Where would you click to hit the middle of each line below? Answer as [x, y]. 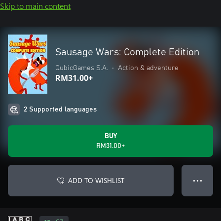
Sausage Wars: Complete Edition [127, 52]
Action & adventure [148, 68]
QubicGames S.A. [82, 68]
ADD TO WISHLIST [96, 180]
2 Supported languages [60, 110]
